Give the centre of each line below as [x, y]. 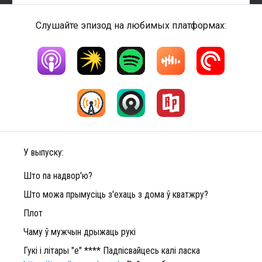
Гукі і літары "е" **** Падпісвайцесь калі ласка [113, 251]
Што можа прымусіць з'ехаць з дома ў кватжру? [116, 194]
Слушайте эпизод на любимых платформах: [131, 25]
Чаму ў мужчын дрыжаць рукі [80, 232]
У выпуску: [44, 152]
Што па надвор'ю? [58, 176]
